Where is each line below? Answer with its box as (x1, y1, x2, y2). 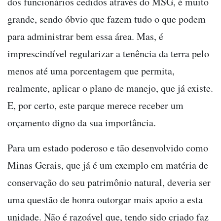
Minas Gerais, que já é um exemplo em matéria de (7, 158, 208, 172)
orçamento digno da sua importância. (7, 115, 159, 129)
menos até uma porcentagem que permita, (7, 64, 175, 77)
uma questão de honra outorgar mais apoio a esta (7, 192, 203, 206)
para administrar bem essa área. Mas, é (7, 29, 163, 43)
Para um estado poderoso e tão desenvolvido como (7, 141, 208, 154)
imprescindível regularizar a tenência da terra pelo (7, 46, 209, 60)
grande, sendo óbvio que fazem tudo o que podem (7, 12, 206, 26)
